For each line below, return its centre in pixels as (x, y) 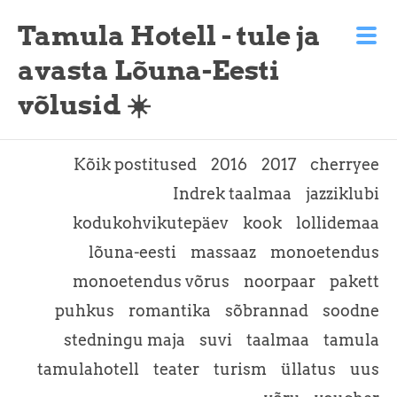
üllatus (308, 369)
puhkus (85, 311)
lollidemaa (338, 223)
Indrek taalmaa (232, 194)
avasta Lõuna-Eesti (149, 70)
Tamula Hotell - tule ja (169, 35)
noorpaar (280, 281)
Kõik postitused (135, 164)
